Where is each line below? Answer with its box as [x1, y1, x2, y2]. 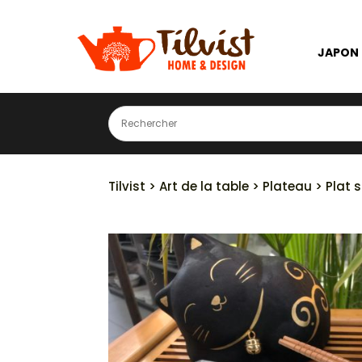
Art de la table [159, 178, 250, 196]
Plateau [263, 178, 313, 196]
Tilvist [108, 178, 146, 196]
